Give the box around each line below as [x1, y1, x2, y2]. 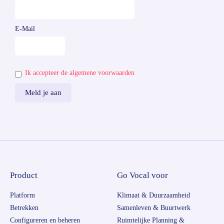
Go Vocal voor [117, 170, 168, 180]
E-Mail [15, 25, 35, 33]
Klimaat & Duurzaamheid [117, 191, 190, 199]
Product [10, 170, 37, 180]
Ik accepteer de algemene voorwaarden [25, 69, 134, 77]
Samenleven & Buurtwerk [117, 204, 190, 212]
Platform [10, 191, 35, 199]
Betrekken [10, 204, 38, 212]
